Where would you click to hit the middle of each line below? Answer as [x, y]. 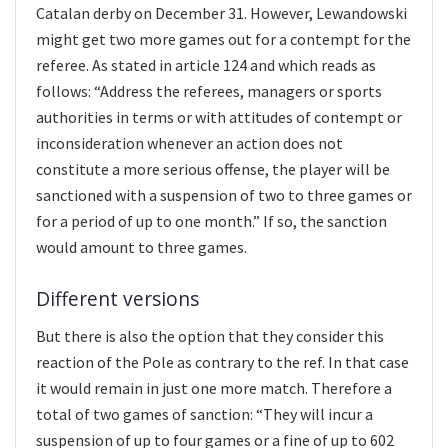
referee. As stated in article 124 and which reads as [206, 64]
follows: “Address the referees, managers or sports [209, 90]
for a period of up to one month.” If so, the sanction [211, 220]
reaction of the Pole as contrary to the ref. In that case [222, 361]
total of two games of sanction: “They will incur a [204, 413]
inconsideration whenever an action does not [189, 142]
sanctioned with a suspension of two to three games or [224, 194]
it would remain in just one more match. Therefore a [214, 387]
